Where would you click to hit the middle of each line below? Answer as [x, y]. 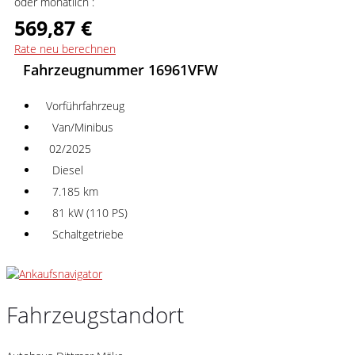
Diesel [65, 170]
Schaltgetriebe [85, 235]
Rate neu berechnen [65, 49]
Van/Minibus [80, 128]
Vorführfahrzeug [85, 106]
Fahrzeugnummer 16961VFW [120, 70]
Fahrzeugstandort [95, 315]
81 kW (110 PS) [87, 213]
